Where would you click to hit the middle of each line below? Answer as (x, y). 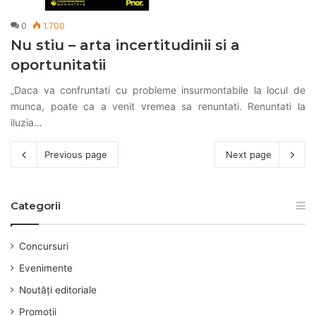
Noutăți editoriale (58, 290)
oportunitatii (58, 65)
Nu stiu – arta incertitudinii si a (125, 45)
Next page (249, 154)
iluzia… (26, 122)
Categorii (36, 205)
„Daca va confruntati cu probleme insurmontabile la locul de (158, 90)
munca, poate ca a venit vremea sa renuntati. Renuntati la (158, 106)
